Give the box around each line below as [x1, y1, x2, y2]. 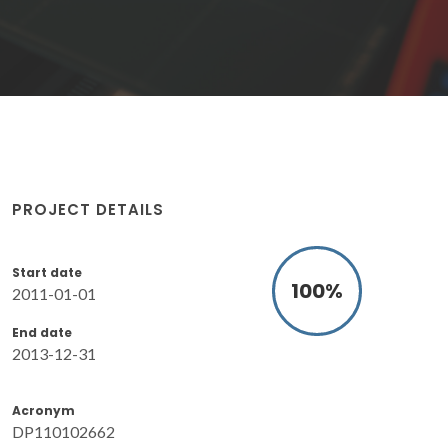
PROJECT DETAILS [12, 198, 164, 220]
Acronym [12, 401, 75, 419]
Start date [12, 263, 82, 281]
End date [12, 323, 72, 341]
